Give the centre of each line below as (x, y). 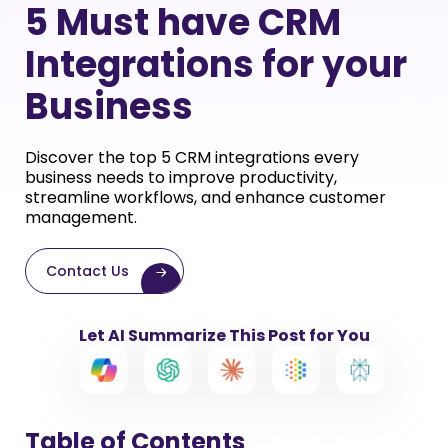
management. (81, 217)
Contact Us (87, 271)
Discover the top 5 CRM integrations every (192, 157)
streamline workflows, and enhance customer (205, 197)
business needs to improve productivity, (181, 177)
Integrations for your (216, 64)
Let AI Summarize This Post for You (224, 335)
